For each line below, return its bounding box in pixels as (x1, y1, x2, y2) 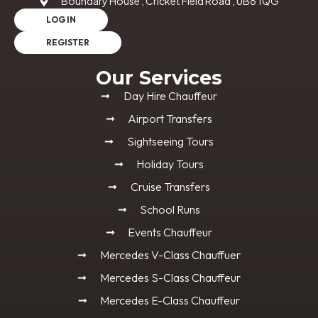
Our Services (96, 66, 222, 90)
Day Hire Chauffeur (123, 89, 217, 104)
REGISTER (46, 37, 89, 48)
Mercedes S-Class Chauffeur (99, 270, 241, 285)
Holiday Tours (136, 157, 204, 172)
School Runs (140, 202, 201, 217)
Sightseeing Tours (126, 134, 214, 149)
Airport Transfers (128, 111, 213, 126)
